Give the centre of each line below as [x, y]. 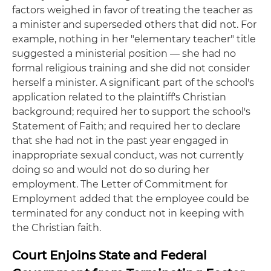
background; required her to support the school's [131, 112]
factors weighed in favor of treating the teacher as [132, 10]
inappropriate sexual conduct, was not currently [128, 155]
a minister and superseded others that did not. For [134, 24]
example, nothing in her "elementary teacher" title [134, 39]
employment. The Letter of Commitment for [120, 184]
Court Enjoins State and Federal [109, 255]
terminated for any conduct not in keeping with [128, 213]
